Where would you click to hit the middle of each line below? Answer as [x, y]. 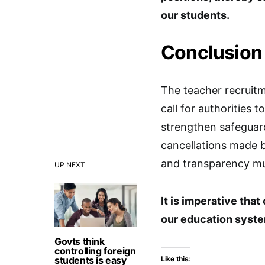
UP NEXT [70, 165]
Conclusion [211, 53]
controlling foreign [95, 251]
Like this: [176, 259]
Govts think [80, 242]
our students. [195, 15]
